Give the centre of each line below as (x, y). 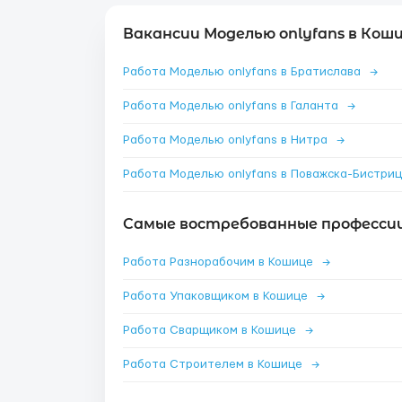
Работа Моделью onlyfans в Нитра (227, 140)
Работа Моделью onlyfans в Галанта (232, 106)
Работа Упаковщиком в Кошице (217, 296)
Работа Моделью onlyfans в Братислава (244, 72)
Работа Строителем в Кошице (214, 364)
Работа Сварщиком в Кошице (211, 330)
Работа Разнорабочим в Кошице (220, 262)
